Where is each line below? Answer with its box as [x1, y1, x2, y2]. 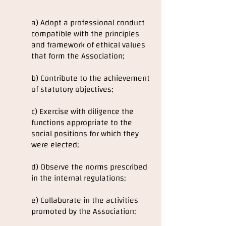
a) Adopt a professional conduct [31, 15, 145, 30]
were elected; [31, 137, 79, 152]
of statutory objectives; [31, 82, 113, 97]
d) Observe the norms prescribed [31, 159, 147, 175]
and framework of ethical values [31, 37, 145, 52]
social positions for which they [31, 126, 139, 141]
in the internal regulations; [31, 171, 126, 186]
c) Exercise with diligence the [31, 104, 134, 119]
